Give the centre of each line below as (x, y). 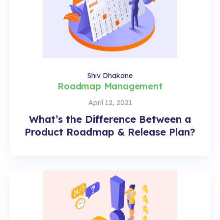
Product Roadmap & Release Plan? (110, 132)
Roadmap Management (110, 86)
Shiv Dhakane (110, 75)
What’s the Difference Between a (110, 119)
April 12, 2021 (110, 102)
